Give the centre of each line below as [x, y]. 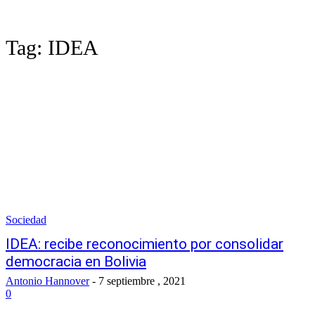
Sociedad [26, 220]
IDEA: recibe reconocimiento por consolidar [144, 244]
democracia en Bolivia [76, 262]
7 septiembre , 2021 [142, 281]
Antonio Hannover [47, 281]
